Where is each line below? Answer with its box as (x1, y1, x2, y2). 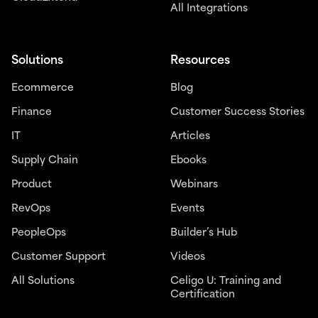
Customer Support (11, 251, 106, 263)
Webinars (170, 179, 218, 190)
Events (170, 203, 204, 214)
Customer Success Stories (170, 106, 305, 118)
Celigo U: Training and (170, 275, 281, 287)
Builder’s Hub (170, 227, 237, 238)
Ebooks (170, 155, 207, 166)
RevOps (11, 203, 50, 214)
